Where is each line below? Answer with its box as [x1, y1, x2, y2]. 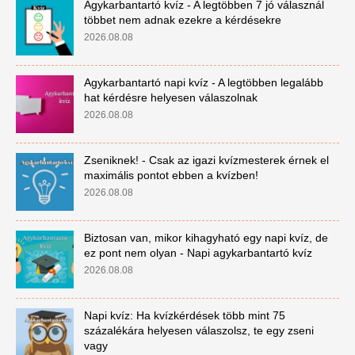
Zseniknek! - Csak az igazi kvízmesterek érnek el [83, 154, 329, 166]
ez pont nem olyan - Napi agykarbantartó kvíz [83, 246, 312, 259]
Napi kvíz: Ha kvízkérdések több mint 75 [83, 309, 285, 322]
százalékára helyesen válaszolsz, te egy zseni [83, 324, 314, 337]
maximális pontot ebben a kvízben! [83, 169, 258, 181]
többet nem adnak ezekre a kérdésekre [83, 13, 281, 26]
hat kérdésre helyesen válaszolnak [83, 91, 258, 104]
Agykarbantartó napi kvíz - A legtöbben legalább [83, 76, 323, 89]
